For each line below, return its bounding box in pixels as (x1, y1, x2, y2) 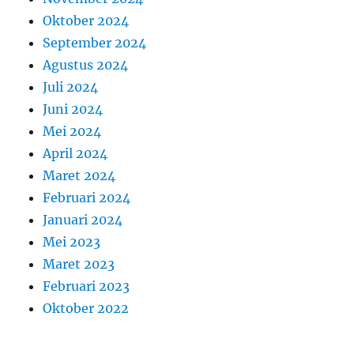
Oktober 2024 (43, 12, 130, 28)
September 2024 (43, 34, 147, 51)
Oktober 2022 (43, 299, 130, 316)
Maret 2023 (43, 255, 115, 272)
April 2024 (43, 145, 108, 161)
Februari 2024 (43, 189, 131, 205)
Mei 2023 (43, 233, 101, 250)
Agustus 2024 (43, 56, 129, 73)
